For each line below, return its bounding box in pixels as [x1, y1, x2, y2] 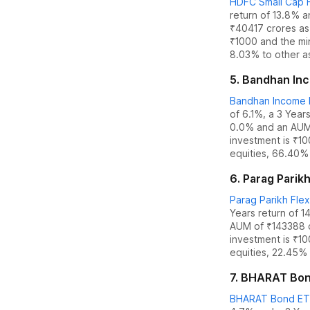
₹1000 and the [230, 35, 298, 47]
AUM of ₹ [230, 220, 272, 232]
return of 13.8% [230, 9, 300, 21]
